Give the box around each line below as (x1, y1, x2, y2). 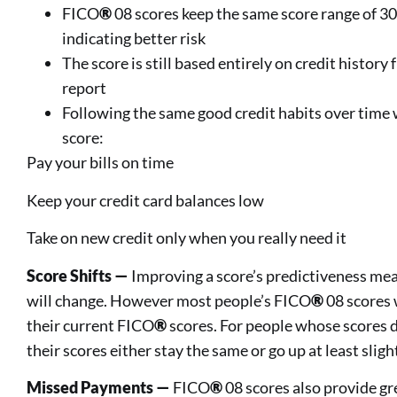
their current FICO (27, 315, 154, 335)
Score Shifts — (27, 265, 131, 285)
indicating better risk (62, 28, 206, 49)
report (62, 78, 106, 98)
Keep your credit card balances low (27, 190, 264, 210)
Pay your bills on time (27, 152, 174, 173)
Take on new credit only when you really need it (27, 228, 346, 248)
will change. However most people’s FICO (27, 290, 311, 310)
